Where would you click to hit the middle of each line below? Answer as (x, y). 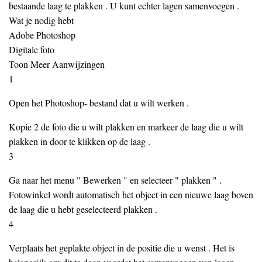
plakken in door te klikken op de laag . (80, 141)
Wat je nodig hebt (41, 20)
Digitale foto (32, 49)
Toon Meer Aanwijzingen (57, 64)
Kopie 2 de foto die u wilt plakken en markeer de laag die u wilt (126, 127)
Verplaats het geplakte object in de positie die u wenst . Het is (122, 248)
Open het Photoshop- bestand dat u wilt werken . (99, 103)
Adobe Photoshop (42, 35)
